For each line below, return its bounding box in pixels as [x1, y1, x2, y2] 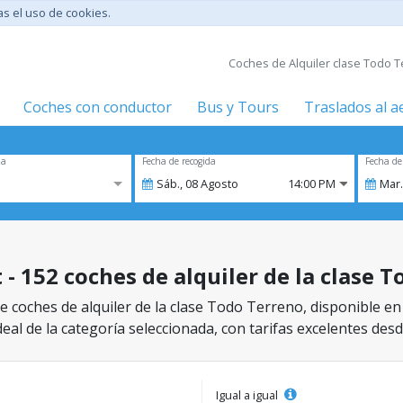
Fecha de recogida [142, 155, 216, 167]
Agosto [201, 175, 238, 192]
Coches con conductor [23, 97, 172, 117]
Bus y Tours [197, 97, 279, 117]
